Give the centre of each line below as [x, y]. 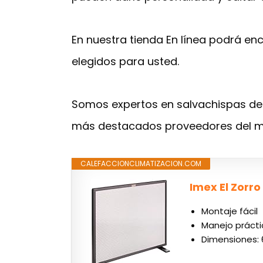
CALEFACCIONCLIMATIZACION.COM [141, 164]
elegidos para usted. [125, 62]
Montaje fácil [230, 211]
